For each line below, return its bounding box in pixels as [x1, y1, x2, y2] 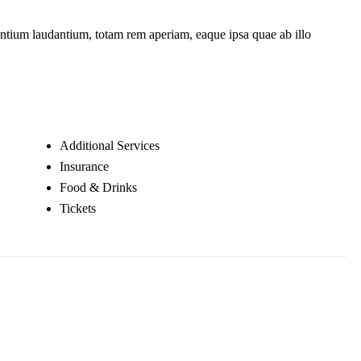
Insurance [59, 160, 109, 174]
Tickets [59, 201, 96, 216]
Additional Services [59, 139, 160, 153]
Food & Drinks [59, 180, 137, 195]
